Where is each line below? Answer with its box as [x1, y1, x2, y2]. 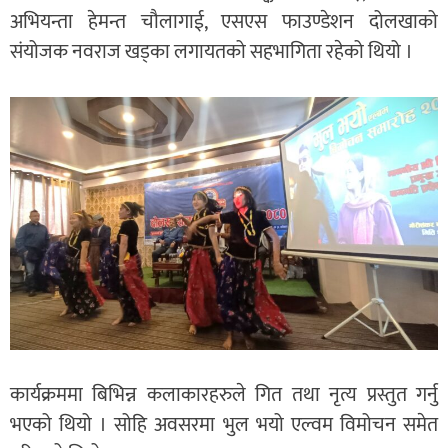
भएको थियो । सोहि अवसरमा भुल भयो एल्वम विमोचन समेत [10, 408, 438, 443]
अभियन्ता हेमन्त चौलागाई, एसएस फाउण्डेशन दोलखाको [10, 4, 438, 39]
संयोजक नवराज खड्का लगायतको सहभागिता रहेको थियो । [10, 34, 413, 69]
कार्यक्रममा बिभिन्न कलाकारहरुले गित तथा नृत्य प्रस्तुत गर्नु [10, 378, 438, 413]
